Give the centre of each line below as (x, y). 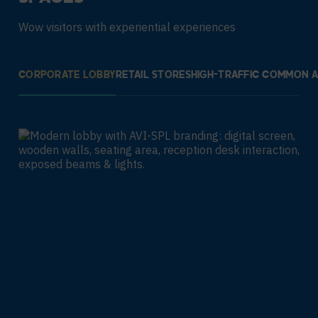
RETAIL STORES (153, 76)
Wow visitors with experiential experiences (127, 27)
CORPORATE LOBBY (67, 76)
